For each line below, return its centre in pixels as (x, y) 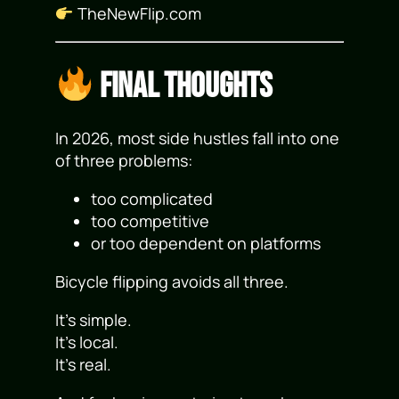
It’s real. (84, 364)
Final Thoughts (184, 86)
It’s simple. (94, 319)
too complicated (152, 198)
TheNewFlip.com (139, 14)
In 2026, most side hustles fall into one (198, 138)
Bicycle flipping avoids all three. (172, 281)
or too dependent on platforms (206, 243)
